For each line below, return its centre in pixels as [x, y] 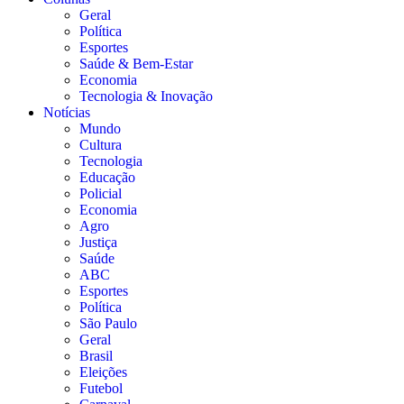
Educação [107, 178]
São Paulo [108, 324]
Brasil [96, 356]
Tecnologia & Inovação [146, 96]
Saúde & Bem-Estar [136, 64]
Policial [101, 194]
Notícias [67, 113]
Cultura [101, 145]
